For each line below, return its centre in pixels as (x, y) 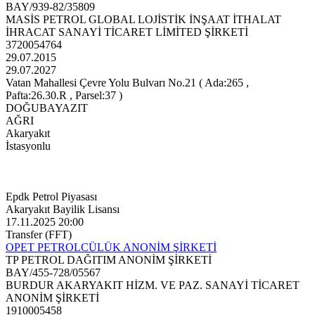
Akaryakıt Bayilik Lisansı (63, 210)
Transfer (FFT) (39, 235)
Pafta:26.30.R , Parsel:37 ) (64, 96)
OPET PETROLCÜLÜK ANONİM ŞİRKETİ (111, 247)
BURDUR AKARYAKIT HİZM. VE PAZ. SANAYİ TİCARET (153, 285)
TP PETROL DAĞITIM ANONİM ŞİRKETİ (109, 260)
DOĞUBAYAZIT (47, 108)
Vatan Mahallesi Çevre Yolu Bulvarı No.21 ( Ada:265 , (127, 83)
